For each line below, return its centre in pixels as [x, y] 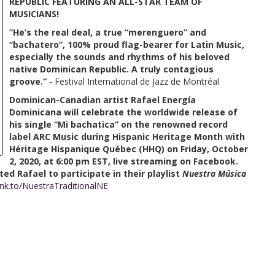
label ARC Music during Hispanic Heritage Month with [127, 137]
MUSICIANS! [34, 14]
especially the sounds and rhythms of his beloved [119, 57]
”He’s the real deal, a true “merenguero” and [108, 32]
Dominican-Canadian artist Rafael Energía [103, 100]
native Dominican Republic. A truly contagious [111, 69]
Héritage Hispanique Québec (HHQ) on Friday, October [129, 149]
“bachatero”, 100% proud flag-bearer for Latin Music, [127, 45]
